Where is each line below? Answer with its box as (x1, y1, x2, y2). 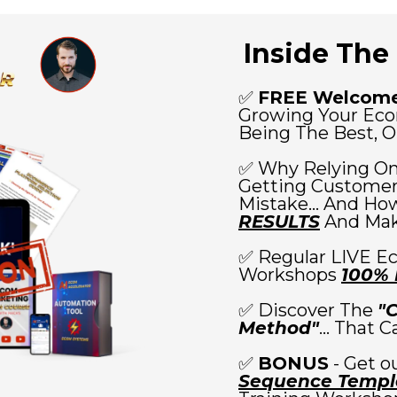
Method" (238, 317, 319, 339)
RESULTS (238, 211, 320, 232)
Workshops (238, 264, 341, 285)
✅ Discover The (238, 300, 378, 321)
